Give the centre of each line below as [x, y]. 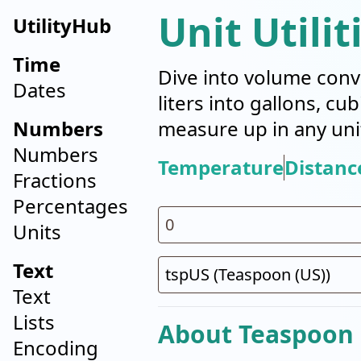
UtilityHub [62, 25]
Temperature [220, 167]
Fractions [55, 180]
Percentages [71, 206]
